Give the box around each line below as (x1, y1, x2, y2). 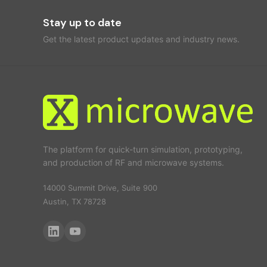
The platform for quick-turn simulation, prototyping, (43, 144, 243, 154)
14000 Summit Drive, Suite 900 (43, 182, 157, 193)
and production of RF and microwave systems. (43, 157, 224, 167)
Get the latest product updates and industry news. (43, 34, 240, 45)
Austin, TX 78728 (43, 196, 106, 206)
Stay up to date (43, 15, 122, 30)
